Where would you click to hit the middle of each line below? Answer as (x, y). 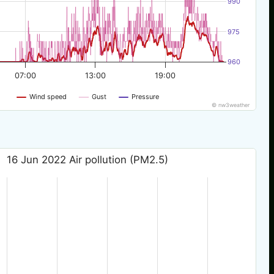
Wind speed (48, 97)
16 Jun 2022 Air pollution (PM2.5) (88, 159)
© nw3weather (231, 105)
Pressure (146, 97)
